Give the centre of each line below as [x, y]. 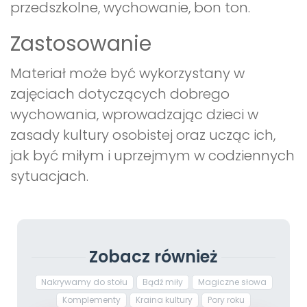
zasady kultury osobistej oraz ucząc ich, [143, 135]
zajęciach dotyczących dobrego [120, 94]
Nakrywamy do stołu [84, 282]
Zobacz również [153, 257]
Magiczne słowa [232, 282]
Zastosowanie [81, 44]
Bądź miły [162, 282]
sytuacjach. [49, 176]
